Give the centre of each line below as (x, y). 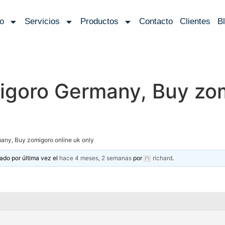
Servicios (42, 21)
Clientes (195, 21)
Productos (100, 21)
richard (163, 158)
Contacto (156, 21)
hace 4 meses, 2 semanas (96, 158)
